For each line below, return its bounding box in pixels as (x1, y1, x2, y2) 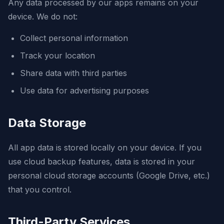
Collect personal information (20, 33, 128, 43)
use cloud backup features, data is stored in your (8, 156, 195, 166)
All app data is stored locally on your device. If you (8, 142, 201, 152)
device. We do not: (8, 11, 77, 21)
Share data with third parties (20, 68, 127, 78)
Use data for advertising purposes (20, 85, 149, 95)
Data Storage (8, 115, 86, 130)
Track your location (20, 50, 95, 60)
